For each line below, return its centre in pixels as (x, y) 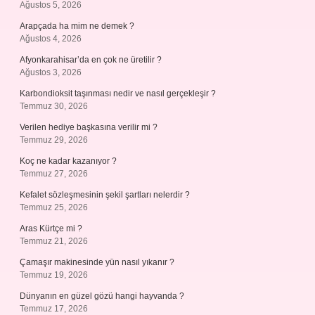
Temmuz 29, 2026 (54, 140)
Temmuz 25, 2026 (54, 207)
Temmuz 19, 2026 (54, 275)
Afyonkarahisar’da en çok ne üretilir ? (91, 60)
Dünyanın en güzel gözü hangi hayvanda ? (102, 296)
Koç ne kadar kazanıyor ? (68, 161)
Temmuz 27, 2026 (54, 174)
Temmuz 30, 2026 (54, 106)
